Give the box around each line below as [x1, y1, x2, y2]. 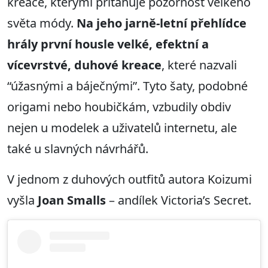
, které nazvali [162, 57, 237, 74]
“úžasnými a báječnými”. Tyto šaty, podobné [7, 78, 248, 95]
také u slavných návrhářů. [7, 141, 148, 157]
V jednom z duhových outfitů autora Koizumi [7, 171, 252, 188]
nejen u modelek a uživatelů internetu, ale [7, 120, 237, 136]
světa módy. [7, 15, 77, 32]
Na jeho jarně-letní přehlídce [77, 15, 246, 32]
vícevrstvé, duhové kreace [7, 57, 162, 74]
